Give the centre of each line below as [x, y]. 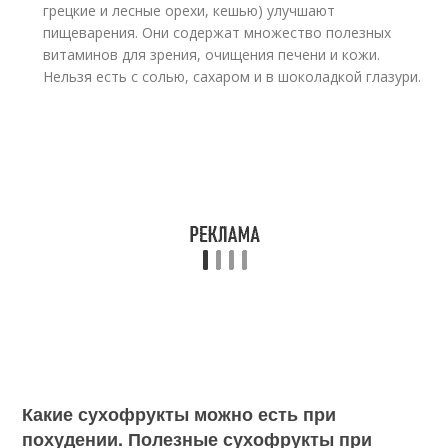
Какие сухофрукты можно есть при [179, 414]
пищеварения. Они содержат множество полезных [217, 32]
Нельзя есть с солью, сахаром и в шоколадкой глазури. [232, 76]
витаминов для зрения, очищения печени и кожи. [212, 54]
